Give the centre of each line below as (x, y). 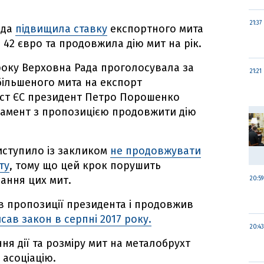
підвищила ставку (61, 29)
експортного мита (155, 29)
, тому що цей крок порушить (85, 166)
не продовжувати (156, 151)
